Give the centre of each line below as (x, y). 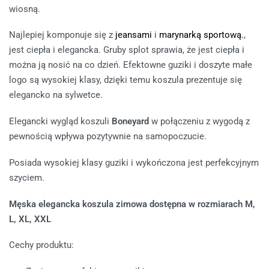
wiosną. (25, 9)
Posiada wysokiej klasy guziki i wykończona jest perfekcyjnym (134, 162)
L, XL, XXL (30, 219)
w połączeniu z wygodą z (199, 122)
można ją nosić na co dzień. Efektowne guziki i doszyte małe (131, 65)
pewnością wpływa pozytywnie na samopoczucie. (108, 137)
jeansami (134, 35)
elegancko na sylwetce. (56, 95)
